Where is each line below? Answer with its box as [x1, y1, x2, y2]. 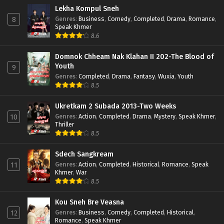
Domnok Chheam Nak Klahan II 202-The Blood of [55, 52, 214, 61]
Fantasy [133, 72, 155, 80]
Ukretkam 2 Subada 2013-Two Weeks [55, 101, 176, 110]
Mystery [154, 112, 175, 120]
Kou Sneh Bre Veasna [55, 197, 124, 206]
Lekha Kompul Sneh [55, 4, 119, 13]
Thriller [55, 120, 74, 128]
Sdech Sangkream [55, 149, 113, 158]
